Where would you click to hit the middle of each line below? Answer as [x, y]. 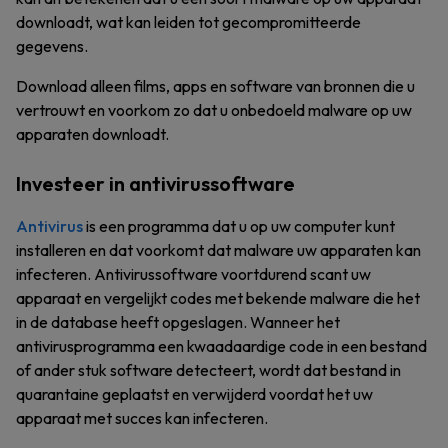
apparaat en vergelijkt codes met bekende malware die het [218, 298]
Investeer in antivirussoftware [155, 183]
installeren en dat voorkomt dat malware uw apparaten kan [218, 250]
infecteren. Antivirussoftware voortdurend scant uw [193, 274]
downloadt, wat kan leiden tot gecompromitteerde [188, 22]
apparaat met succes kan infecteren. [142, 418]
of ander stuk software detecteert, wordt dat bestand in [208, 370]
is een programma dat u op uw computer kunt [239, 226]
